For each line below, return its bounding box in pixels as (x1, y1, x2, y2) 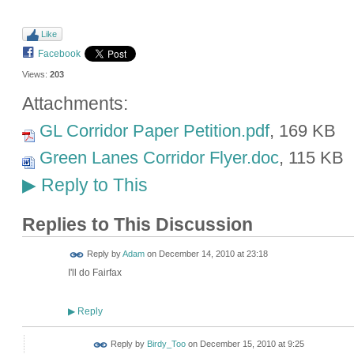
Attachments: (21, 93, 128, 115)
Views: (21, 69, 47, 79)
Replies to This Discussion (21, 215, 253, 235)
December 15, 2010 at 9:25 (199, 339, 304, 349)
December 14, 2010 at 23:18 (158, 249, 268, 259)
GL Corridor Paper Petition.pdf (39, 121, 269, 141)
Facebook (37, 47, 81, 59)
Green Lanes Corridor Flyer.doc (39, 148, 279, 168)
